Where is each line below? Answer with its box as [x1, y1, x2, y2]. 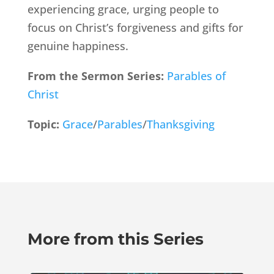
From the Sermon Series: [27, 68, 164, 84]
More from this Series [27, 229, 204, 250]
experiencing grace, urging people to [27, 2, 219, 17]
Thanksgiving [146, 117, 215, 132]
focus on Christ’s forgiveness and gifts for [27, 20, 243, 35]
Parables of [166, 68, 226, 84]
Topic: [27, 117, 62, 132]
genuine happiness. [27, 39, 128, 54]
